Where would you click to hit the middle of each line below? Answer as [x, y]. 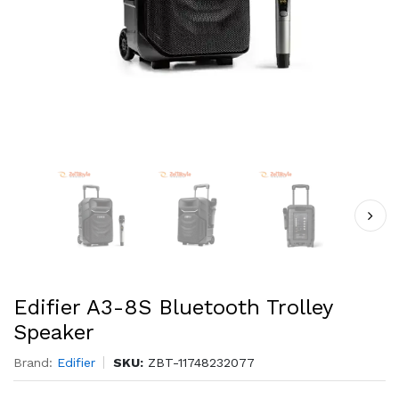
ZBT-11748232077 [199, 362]
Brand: [35, 362]
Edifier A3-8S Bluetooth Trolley [173, 307]
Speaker [54, 332]
